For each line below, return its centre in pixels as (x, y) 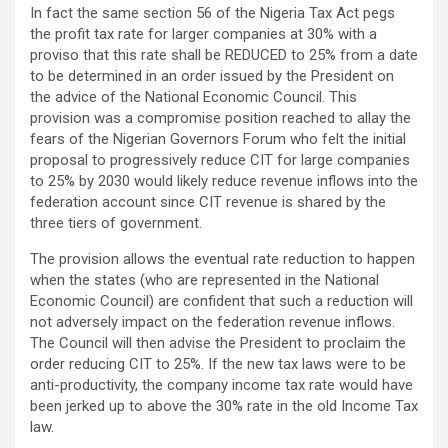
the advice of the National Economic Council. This (193, 97)
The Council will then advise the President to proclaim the (218, 343)
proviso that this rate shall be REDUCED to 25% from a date (224, 55)
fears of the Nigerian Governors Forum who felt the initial (218, 139)
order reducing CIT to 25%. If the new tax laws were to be (218, 364)
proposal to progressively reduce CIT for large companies (220, 160)
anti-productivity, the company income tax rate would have (221, 385)
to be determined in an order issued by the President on (212, 76)
